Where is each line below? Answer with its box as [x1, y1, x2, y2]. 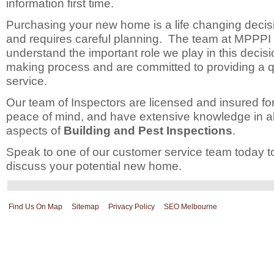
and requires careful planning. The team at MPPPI [6, 32, 271, 46]
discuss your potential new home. [6, 159, 182, 173]
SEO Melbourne [164, 202, 217, 212]
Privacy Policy [108, 202, 155, 212]
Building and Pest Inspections [64, 124, 232, 138]
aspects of [6, 124, 64, 138]
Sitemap [72, 202, 99, 212]
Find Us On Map [9, 202, 62, 212]
